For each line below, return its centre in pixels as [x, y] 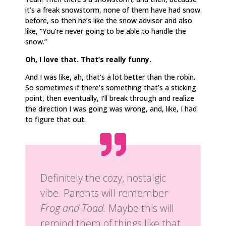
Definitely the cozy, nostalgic [103, 178]
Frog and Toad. [73, 208]
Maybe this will [140, 208]
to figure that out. [55, 119]
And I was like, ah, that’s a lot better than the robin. [110, 77]
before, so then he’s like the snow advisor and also [109, 20]
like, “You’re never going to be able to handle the [106, 31]
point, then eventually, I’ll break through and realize [110, 98]
